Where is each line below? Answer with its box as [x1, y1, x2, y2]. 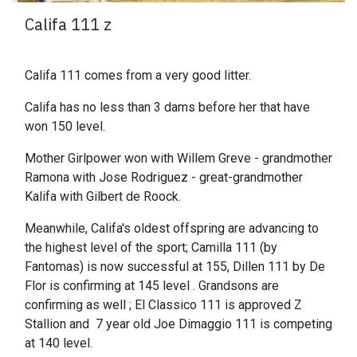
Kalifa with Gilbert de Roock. [25, 189, 184, 205]
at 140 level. [25, 335, 96, 351]
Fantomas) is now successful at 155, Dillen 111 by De [25, 259, 325, 275]
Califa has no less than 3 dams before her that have [25, 100, 310, 116]
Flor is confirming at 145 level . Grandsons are [25, 278, 279, 294]
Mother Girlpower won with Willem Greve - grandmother [25, 151, 332, 167]
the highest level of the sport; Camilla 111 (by [25, 240, 277, 256]
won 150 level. [25, 119, 108, 135]
